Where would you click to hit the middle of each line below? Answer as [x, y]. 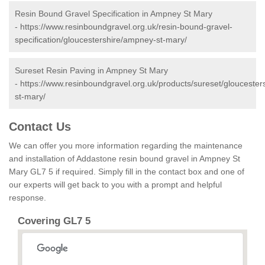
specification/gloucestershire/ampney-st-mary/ [101, 40]
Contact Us [40, 127]
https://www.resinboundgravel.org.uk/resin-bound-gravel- [126, 27]
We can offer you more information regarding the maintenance [126, 146]
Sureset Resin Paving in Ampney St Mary [91, 71]
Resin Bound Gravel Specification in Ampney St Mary [114, 14]
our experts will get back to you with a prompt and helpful [115, 185]
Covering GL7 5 [54, 221]
